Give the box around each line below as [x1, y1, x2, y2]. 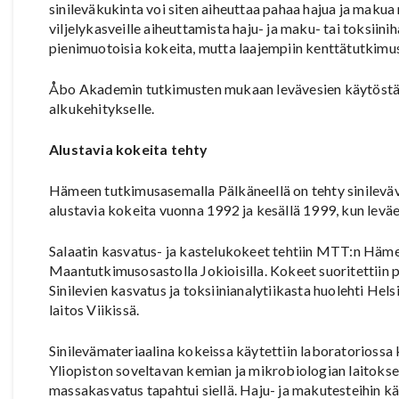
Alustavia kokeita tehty [49, 140, 208, 158]
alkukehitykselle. [49, 99, 155, 117]
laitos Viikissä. [49, 300, 140, 318]
